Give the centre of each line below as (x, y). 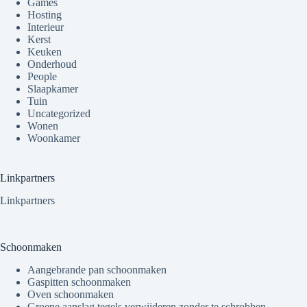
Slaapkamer (53, 89)
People (42, 77)
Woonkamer (54, 138)
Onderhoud (52, 64)
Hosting (45, 15)
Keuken (45, 52)
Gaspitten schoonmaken (79, 282)
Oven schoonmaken (71, 294)
